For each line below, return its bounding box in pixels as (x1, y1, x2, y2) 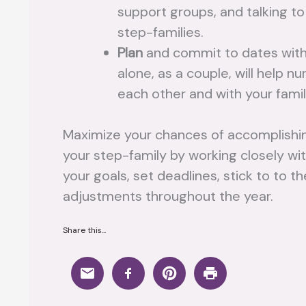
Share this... (63, 225, 106, 236)
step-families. (117, 23, 204, 41)
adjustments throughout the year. (63, 187, 273, 205)
